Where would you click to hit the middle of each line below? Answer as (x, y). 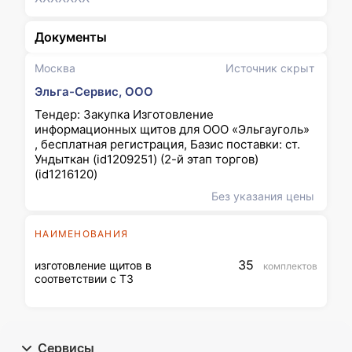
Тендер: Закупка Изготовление (124, 114)
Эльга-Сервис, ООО (94, 92)
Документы (71, 37)
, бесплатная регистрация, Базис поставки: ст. (167, 144)
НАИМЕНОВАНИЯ (81, 234)
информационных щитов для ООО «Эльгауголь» (172, 129)
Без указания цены (263, 196)
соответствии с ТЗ (84, 279)
